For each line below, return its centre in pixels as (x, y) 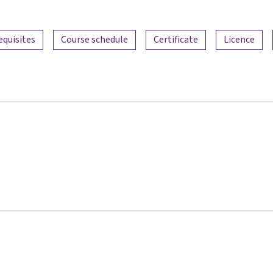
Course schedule (94, 40)
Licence (239, 40)
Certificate (176, 40)
